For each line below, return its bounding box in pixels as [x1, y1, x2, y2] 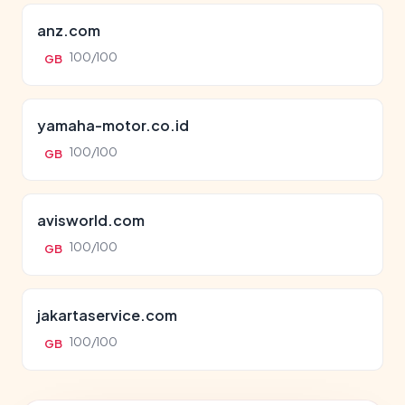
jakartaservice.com [37, 306, 177, 325]
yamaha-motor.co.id [37, 116, 189, 135]
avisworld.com [37, 211, 145, 230]
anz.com [37, 21, 100, 40]
